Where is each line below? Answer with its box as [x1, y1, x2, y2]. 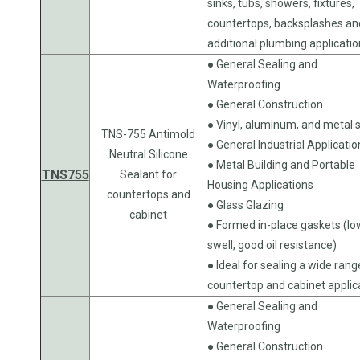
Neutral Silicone [108, 147, 188, 161]
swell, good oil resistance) [207, 238, 337, 252]
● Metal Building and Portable [207, 157, 355, 171]
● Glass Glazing [207, 198, 284, 211]
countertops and [106, 187, 190, 201]
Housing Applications [207, 178, 313, 191]
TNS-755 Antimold [101, 127, 195, 141]
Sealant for [120, 167, 177, 181]
